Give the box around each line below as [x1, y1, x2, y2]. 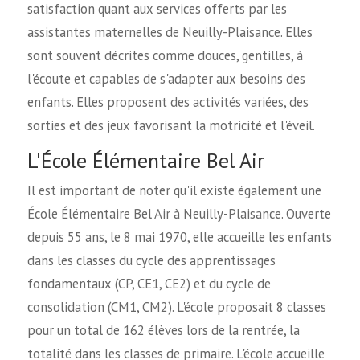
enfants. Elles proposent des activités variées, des [27, 92, 309, 111]
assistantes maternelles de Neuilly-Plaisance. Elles [27, 22, 313, 41]
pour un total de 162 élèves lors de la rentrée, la [27, 321, 300, 340]
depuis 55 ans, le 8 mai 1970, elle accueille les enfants [27, 228, 332, 247]
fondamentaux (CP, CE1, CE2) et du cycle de [27, 275, 271, 293]
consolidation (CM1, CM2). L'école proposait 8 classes [27, 298, 326, 317]
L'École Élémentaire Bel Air [27, 147, 264, 174]
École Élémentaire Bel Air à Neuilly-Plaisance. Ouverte [27, 205, 331, 223]
